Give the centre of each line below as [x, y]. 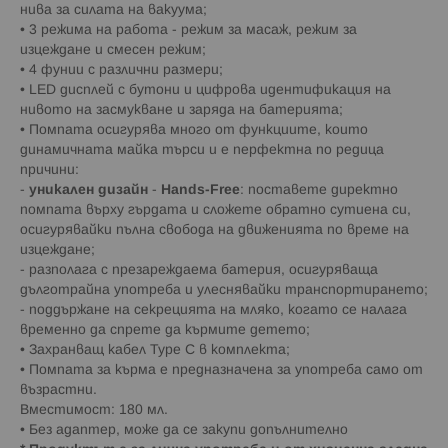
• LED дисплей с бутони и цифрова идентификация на [205, 90]
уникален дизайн [88, 190]
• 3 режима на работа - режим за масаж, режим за [188, 30]
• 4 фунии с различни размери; [121, 70]
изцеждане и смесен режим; [113, 50]
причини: [49, 170]
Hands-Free [200, 190]
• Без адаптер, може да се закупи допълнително [184, 430]
